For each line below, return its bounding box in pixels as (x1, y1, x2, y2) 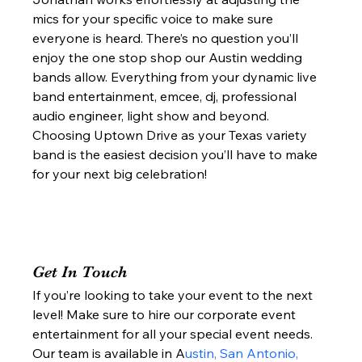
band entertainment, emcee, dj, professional (32, 88, 301, 105)
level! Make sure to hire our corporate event (32, 306, 300, 323)
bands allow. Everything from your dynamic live (32, 69, 321, 86)
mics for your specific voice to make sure (32, 11, 277, 27)
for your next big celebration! (32, 166, 214, 183)
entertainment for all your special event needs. (32, 326, 317, 343)
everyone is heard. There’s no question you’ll (32, 30, 302, 47)
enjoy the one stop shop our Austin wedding (32, 49, 306, 66)
